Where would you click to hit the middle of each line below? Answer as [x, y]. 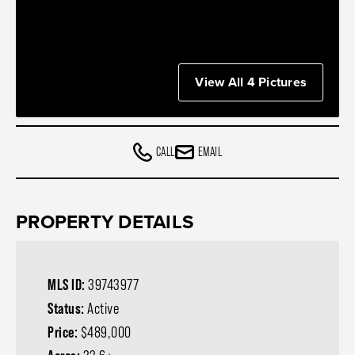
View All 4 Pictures [251, 82]
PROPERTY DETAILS [105, 222]
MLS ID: [68, 284]
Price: [64, 332]
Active [103, 308]
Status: [67, 308]
